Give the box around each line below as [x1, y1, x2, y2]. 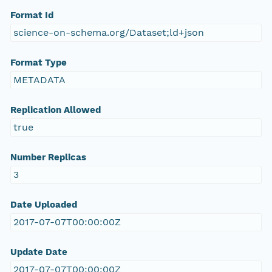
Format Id [10, 10, 53, 21]
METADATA [13, 74, 66, 86]
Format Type [10, 57, 67, 69]
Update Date [10, 246, 67, 258]
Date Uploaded [10, 199, 77, 211]
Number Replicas [10, 152, 86, 163]
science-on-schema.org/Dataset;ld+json [13, 27, 204, 39]
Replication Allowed [10, 104, 101, 116]
